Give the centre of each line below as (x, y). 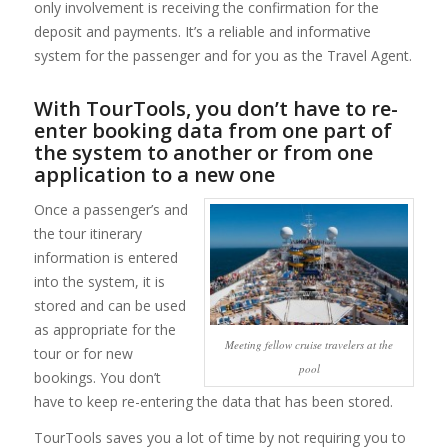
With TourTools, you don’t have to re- (215, 108)
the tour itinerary (87, 233)
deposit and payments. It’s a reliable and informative (202, 31)
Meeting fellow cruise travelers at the (309, 344)
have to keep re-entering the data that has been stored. (213, 401)
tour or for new (83, 353)
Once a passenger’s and (110, 209)
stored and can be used (109, 305)
